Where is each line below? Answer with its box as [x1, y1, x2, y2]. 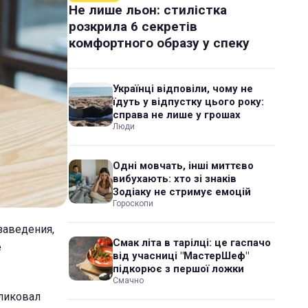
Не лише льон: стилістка [69, 2, 227, 18]
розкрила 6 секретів [69, 19, 197, 34]
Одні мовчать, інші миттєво [113, 159, 254, 172]
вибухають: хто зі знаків [113, 173, 236, 185]
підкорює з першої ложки [113, 263, 244, 275]
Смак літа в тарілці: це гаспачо [113, 236, 271, 249]
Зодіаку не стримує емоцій [113, 186, 251, 198]
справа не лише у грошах [113, 109, 241, 121]
